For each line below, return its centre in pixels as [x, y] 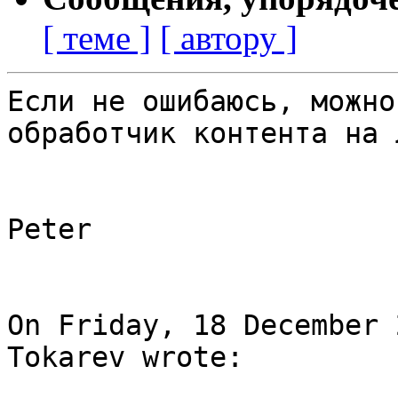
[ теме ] [97, 38]
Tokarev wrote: [125, 358]
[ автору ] [229, 38]
